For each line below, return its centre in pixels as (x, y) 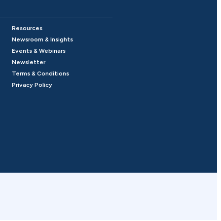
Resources (27, 28)
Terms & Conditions (41, 74)
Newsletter (29, 62)
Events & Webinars (39, 51)
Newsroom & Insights (43, 40)
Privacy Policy (32, 85)
